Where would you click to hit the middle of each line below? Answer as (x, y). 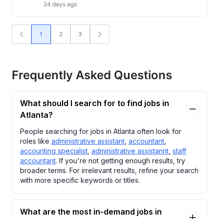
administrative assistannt (130, 151)
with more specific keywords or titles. (80, 180)
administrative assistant (88, 141)
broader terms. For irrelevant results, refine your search (109, 170)
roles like (36, 141)
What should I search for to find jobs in (95, 103)
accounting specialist (54, 151)
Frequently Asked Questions (92, 75)
